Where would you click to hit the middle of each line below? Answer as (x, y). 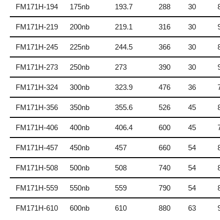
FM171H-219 (37, 27)
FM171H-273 (37, 67)
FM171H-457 (37, 147)
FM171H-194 (37, 6)
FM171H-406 (37, 127)
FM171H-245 (37, 47)
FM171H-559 (37, 188)
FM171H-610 (37, 208)
